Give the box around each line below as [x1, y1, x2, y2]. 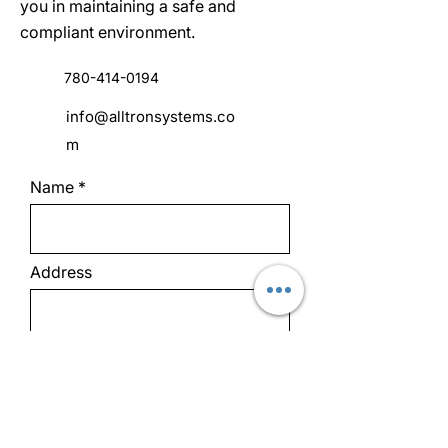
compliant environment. [20, 22, 195, 42]
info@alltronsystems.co [66, 107, 235, 126]
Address [30, 262, 92, 282]
